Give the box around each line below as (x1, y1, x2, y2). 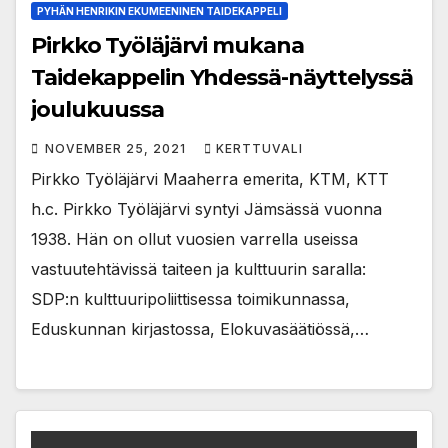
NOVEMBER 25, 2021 (45, 140, 190, 156)
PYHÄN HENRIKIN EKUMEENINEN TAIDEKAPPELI (37, 4, 282, 17)
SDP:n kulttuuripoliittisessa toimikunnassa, (31, 288, 350, 309)
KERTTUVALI (216, 140, 303, 156)
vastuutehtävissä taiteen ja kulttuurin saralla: (31, 258, 366, 279)
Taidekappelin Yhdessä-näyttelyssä (31, 63, 413, 91)
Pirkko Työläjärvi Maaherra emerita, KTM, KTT (31, 168, 389, 189)
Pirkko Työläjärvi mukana (31, 31, 304, 59)
